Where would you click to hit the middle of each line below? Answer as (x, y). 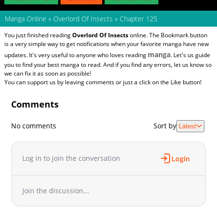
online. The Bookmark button (168, 35)
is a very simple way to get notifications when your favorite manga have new (106, 44)
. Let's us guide (190, 55)
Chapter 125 (138, 18)
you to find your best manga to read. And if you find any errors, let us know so (108, 64)
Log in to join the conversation (71, 158)
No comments (34, 126)
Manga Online (26, 18)
